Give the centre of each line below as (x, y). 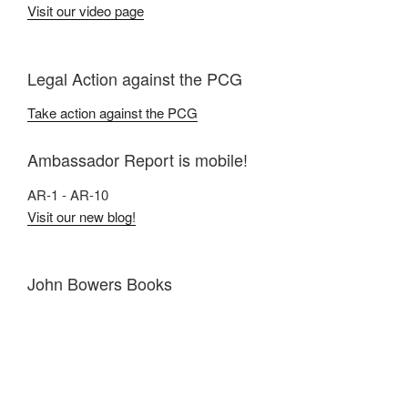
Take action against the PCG (112, 113)
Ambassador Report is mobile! (138, 160)
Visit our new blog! (82, 216)
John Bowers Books (100, 284)
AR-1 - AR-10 (68, 194)
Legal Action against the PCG (135, 78)
